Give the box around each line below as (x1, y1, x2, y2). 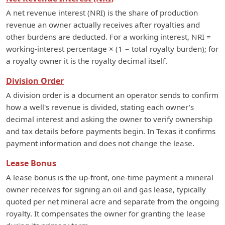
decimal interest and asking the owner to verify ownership (6, 114, 212, 125)
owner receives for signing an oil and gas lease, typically (6, 184, 206, 195)
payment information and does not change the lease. (6, 138, 194, 149)
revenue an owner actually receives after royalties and (6, 20, 200, 30)
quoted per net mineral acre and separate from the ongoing (6, 196, 219, 207)
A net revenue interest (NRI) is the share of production (6, 8, 198, 18)
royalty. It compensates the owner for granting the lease (6, 208, 205, 219)
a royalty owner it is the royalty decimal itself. (6, 56, 167, 66)
